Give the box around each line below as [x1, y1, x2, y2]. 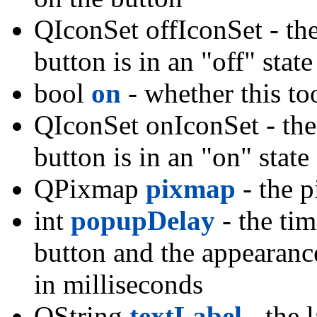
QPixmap [34, 173, 146, 204]
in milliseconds [34, 269, 203, 300]
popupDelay [71, 205, 215, 236]
